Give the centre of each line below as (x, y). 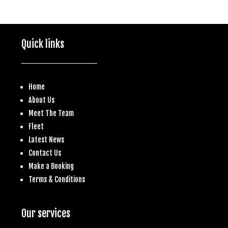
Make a (40, 166)
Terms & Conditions (57, 179)
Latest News (46, 139)
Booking (62, 166)
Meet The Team (51, 113)
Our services (46, 213)
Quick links (43, 44)
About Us (41, 100)
